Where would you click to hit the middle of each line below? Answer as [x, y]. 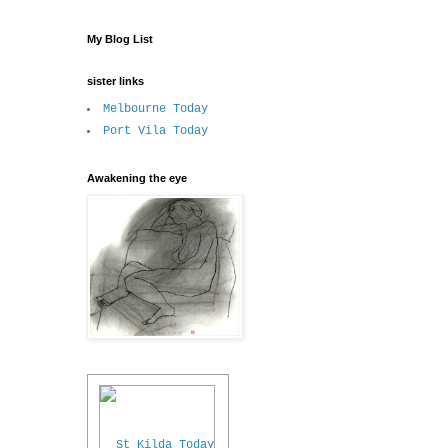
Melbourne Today [155, 109]
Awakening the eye [137, 178]
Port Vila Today [155, 131]
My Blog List [120, 39]
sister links [115, 81]
